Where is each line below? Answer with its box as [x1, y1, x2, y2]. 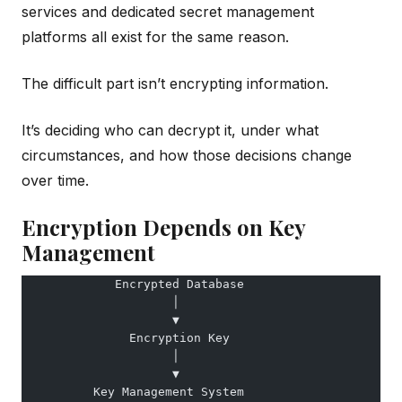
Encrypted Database [22, 276, 244, 291]
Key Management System [22, 384, 244, 398]
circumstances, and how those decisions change [22, 145, 352, 164]
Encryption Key [22, 330, 230, 345]
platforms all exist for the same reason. [22, 27, 289, 46]
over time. [22, 170, 89, 189]
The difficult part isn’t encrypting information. [22, 74, 328, 92]
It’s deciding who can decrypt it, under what [22, 120, 319, 139]
